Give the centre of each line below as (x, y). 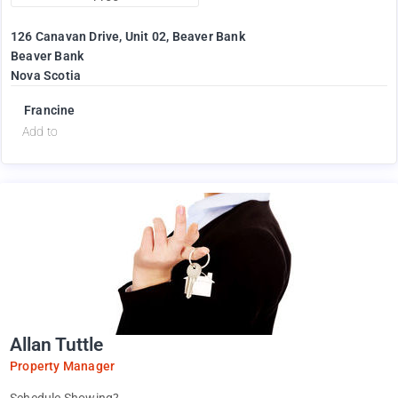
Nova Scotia (46, 76)
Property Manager (63, 366)
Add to (40, 132)
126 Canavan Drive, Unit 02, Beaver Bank (128, 37)
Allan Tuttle (56, 345)
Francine (50, 111)
